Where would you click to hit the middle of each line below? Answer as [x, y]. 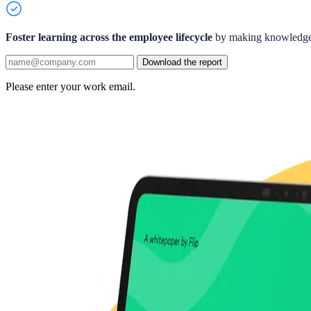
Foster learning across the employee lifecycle [109, 37]
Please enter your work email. [70, 86]
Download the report [182, 62]
